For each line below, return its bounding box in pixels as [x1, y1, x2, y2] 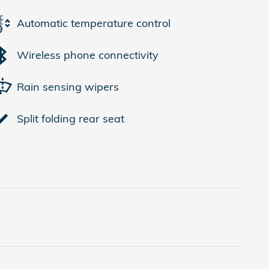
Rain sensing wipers [17, 80, 119, 94]
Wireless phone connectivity [17, 48, 159, 62]
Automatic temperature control [17, 16, 171, 30]
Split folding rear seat [17, 112, 124, 125]
